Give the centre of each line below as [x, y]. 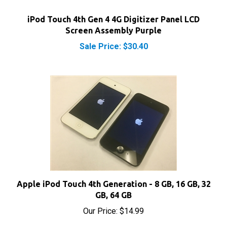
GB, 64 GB [113, 178]
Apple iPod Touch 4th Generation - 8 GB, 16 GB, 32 [113, 167]
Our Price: [100, 194]
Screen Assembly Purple [113, 14]
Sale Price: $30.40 [113, 30]
